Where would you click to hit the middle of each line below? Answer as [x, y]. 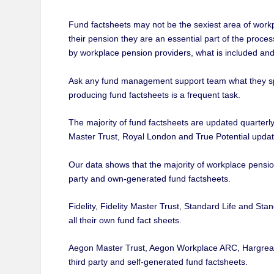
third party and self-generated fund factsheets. [158, 262]
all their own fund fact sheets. [125, 220]
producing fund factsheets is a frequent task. [154, 94]
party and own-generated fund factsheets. [149, 178]
